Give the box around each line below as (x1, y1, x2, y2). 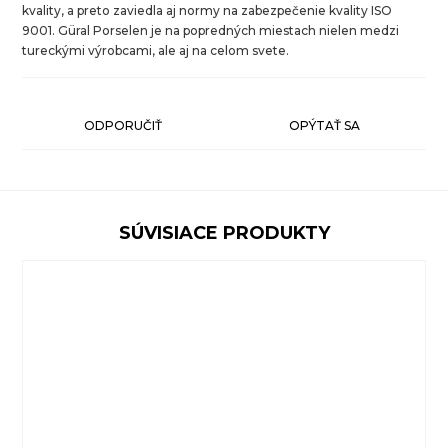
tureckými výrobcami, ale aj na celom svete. (22, 42, 290, 58)
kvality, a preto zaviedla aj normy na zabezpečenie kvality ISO (22, 2, 393, 18)
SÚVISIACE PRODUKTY (118, 221, 330, 244)
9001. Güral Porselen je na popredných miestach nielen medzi (22, 22, 400, 38)
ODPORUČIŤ (84, 117, 163, 133)
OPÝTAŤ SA (289, 117, 361, 133)
